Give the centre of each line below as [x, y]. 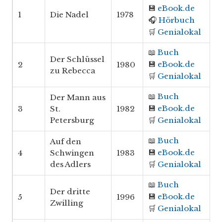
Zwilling [67, 203]
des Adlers [70, 165]
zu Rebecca [73, 71]
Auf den [66, 142]
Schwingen [72, 153]
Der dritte [70, 192]
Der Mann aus [78, 98]
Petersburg [72, 120]
